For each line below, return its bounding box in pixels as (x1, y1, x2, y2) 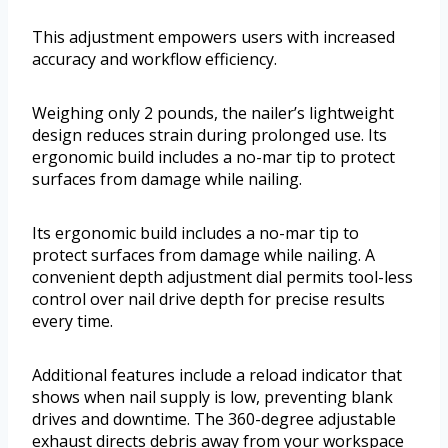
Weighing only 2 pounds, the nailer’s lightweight (32, 101, 394, 124)
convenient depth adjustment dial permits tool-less (32, 265, 413, 288)
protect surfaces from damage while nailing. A (32, 243, 375, 266)
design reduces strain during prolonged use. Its (32, 123, 387, 146)
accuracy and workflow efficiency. (32, 47, 277, 70)
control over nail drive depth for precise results (32, 287, 385, 310)
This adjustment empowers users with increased (32, 25, 395, 48)
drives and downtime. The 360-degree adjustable (32, 407, 396, 430)
